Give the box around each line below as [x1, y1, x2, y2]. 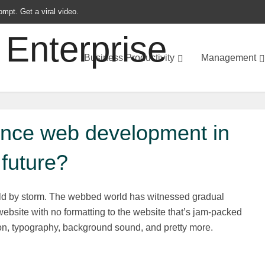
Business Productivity [84, 52, 174, 63]
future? [2, 150, 68, 174]
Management [201, 52, 256, 63]
